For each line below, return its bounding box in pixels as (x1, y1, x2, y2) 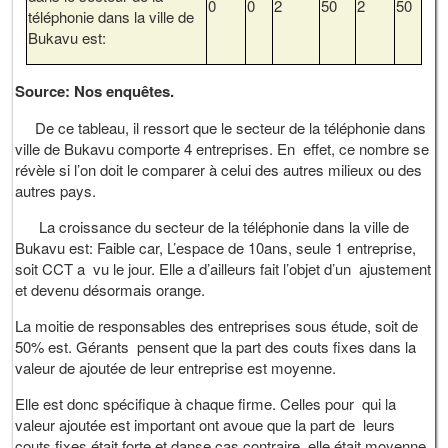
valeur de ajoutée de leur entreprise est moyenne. (15, 356, 337, 378)
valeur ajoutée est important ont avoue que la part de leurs (15, 413, 396, 435)
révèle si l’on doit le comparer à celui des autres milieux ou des (15, 158, 423, 180)
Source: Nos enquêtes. (15, 79, 175, 102)
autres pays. (15, 179, 97, 201)
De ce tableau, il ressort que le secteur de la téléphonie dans (15, 116, 427, 138)
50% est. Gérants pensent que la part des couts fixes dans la (15, 335, 417, 357)
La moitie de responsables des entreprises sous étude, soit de (15, 314, 419, 336)
